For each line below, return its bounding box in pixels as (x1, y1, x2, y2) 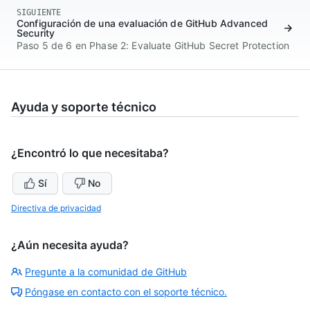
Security (17, 27, 55, 39)
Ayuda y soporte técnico (11, 100, 156, 115)
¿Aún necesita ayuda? (11, 238, 129, 253)
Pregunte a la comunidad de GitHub (25, 266, 187, 278)
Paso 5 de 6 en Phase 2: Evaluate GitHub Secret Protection (17, 39, 289, 52)
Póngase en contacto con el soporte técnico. (25, 286, 227, 298)
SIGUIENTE (17, 8, 62, 18)
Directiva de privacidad (11, 203, 101, 214)
